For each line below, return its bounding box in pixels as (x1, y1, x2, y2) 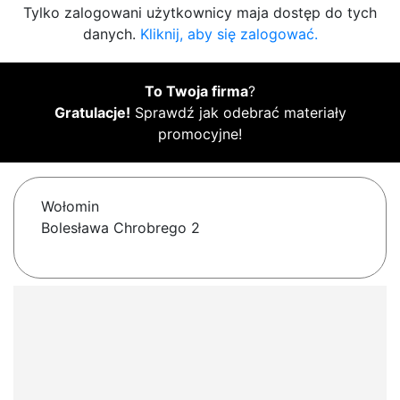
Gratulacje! (54, 104, 130, 122)
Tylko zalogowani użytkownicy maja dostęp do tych (23, 4, 377, 22)
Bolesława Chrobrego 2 (41, 219, 200, 237)
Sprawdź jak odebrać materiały (129, 104, 346, 122)
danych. (82, 25, 140, 44)
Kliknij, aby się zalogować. (139, 25, 318, 44)
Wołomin (41, 197, 99, 216)
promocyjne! (158, 125, 242, 144)
